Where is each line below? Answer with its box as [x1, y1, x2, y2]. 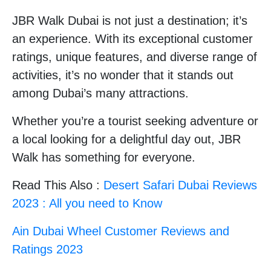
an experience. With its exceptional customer [12, 31, 253, 45]
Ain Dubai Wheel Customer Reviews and [12, 224, 229, 238]
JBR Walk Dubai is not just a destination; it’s [12, 13, 247, 27]
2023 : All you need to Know [12, 196, 162, 210]
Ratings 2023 [12, 242, 83, 256]
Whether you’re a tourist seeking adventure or [12, 114, 258, 128]
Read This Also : [12, 178, 103, 192]
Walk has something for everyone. [12, 150, 195, 164]
